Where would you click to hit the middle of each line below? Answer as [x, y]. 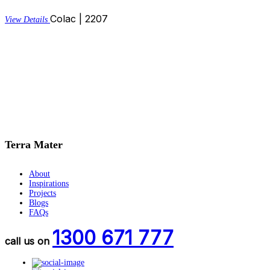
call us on [29, 241]
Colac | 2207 [79, 18]
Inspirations [49, 183]
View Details [26, 19]
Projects [42, 193]
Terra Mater [34, 144]
